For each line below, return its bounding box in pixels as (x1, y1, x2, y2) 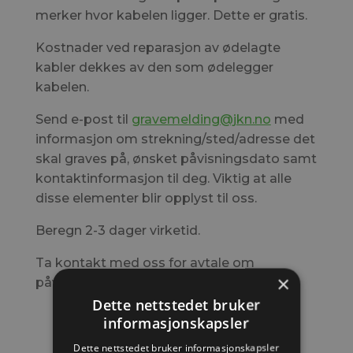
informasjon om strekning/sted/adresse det (35, 132, 315, 147)
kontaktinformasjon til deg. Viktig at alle (35, 171, 292, 186)
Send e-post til (35, 112, 132, 127)
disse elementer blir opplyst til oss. (35, 191, 257, 206)
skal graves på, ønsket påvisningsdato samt (35, 151, 317, 166)
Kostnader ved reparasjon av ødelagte (35, 40, 281, 55)
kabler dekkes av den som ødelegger (35, 60, 273, 75)
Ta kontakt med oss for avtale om (35, 255, 255, 270)
